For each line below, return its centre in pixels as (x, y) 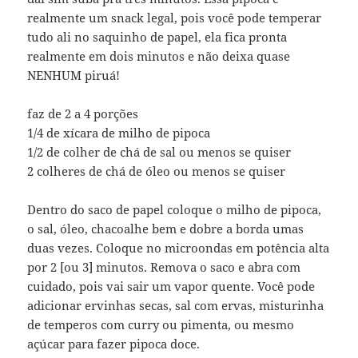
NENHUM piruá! (74, 76)
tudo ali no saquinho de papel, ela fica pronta (157, 37)
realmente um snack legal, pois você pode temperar (175, 18)
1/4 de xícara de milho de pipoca (119, 133)
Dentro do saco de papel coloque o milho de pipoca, (175, 210)
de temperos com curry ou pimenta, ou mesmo (161, 325)
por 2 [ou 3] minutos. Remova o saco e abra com (164, 267)
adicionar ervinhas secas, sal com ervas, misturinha (176, 306)
